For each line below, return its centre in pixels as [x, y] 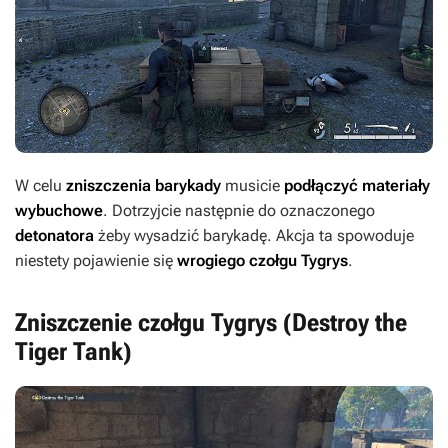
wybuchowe [59, 211]
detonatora [54, 236]
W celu [40, 186]
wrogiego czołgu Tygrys [262, 261]
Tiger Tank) [73, 352]
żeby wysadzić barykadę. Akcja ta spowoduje [254, 236]
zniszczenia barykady [145, 186]
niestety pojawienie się [96, 261]
